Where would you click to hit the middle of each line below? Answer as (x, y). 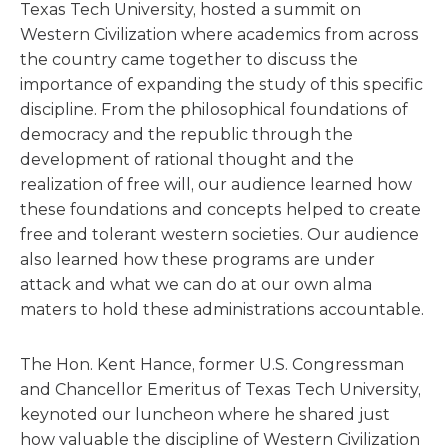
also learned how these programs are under (197, 259)
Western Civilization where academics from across (219, 34)
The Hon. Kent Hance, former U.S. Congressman (212, 364)
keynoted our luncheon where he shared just (205, 414)
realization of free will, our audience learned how (216, 184)
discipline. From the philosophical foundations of (214, 109)
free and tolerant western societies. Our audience (219, 234)
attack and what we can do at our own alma (196, 284)
